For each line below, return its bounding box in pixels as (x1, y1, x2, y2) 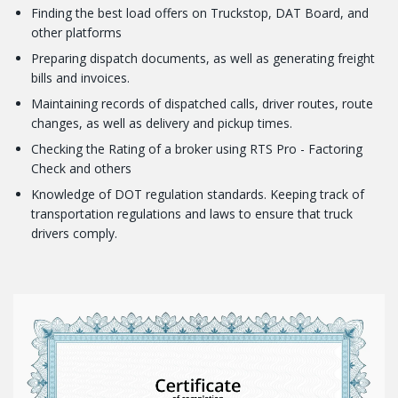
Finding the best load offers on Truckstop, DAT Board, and (31, 4, 369, 21)
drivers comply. (31, 224, 117, 242)
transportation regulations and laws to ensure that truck (31, 204, 353, 222)
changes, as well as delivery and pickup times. (31, 114, 292, 131)
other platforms (31, 23, 122, 41)
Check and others (31, 159, 131, 177)
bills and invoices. (31, 68, 130, 86)
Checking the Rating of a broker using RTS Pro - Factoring (31, 139, 362, 157)
